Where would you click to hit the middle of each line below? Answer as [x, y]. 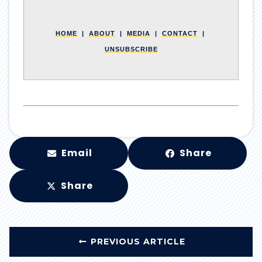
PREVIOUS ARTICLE [138, 242]
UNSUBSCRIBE [131, 49]
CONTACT [180, 34]
